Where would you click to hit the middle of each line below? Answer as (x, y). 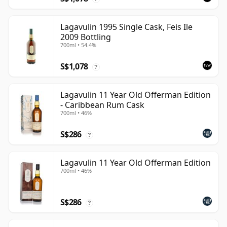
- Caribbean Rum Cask (102, 105)
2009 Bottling (86, 37)
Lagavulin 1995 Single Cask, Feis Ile (126, 27)
